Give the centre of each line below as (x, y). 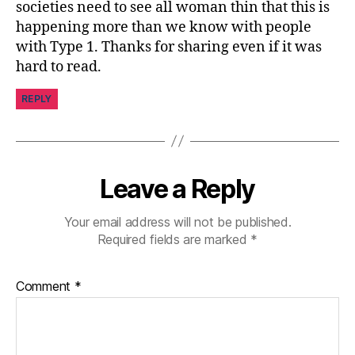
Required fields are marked (174, 239)
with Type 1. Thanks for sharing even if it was (169, 47)
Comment (45, 286)
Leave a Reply (177, 189)
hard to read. (59, 67)
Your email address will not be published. (177, 221)
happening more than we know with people (164, 27)
